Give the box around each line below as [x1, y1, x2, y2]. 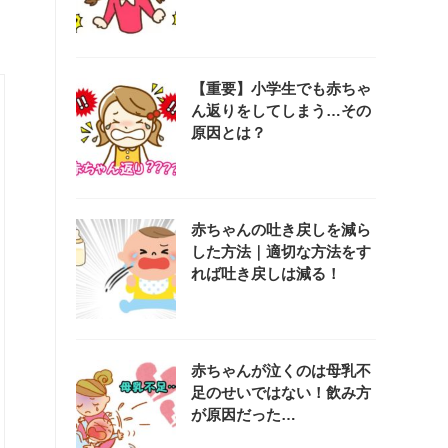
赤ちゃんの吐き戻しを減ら [191, 220, 371, 238]
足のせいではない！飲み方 [191, 383, 371, 401]
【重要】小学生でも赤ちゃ [191, 79, 371, 97]
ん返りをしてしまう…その [191, 101, 371, 119]
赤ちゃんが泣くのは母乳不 [191, 361, 371, 379]
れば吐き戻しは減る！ [191, 264, 341, 282]
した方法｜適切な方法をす [191, 242, 371, 260]
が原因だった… [191, 405, 296, 423]
